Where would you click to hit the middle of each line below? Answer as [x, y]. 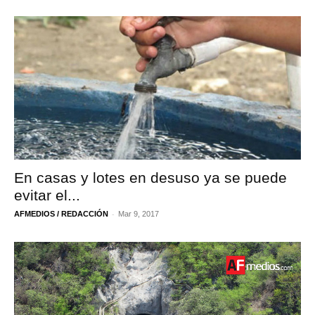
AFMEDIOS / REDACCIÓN [61, 214]
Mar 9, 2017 [139, 214]
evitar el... [47, 195]
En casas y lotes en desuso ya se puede [150, 178]
